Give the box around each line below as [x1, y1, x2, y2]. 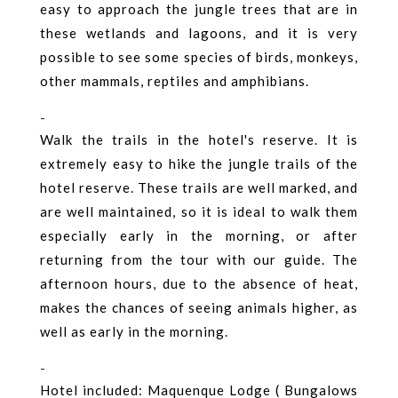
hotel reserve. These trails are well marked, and [40, 179, 358, 196]
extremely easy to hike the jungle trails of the [40, 155, 358, 172]
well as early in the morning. [40, 323, 228, 340]
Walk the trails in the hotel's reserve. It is [40, 131, 358, 148]
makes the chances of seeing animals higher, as [40, 299, 358, 316]
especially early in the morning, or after [40, 227, 358, 244]
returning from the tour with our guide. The [40, 251, 358, 268]
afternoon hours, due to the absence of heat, [40, 275, 358, 292]
